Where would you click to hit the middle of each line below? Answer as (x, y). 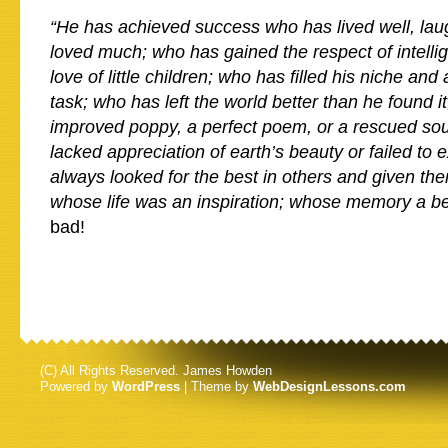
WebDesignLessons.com (329, 386)
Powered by (76, 386)
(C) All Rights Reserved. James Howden (156, 370)
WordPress (146, 386)
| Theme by (216, 386)
